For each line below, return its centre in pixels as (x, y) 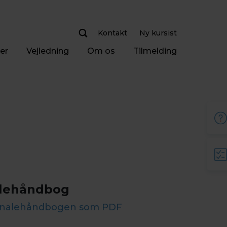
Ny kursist (158, 33)
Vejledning (47, 51)
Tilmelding (155, 51)
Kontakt (112, 33)
